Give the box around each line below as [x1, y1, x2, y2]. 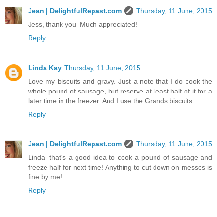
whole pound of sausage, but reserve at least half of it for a [28, 87, 212, 95]
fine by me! [28, 173, 62, 181]
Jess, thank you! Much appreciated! [28, 20, 137, 28]
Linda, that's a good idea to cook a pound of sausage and [28, 154, 212, 162]
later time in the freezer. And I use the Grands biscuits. [28, 96, 194, 105]
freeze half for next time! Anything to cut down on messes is [28, 163, 212, 171]
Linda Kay [28, 63, 62, 72]
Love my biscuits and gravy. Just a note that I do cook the [28, 77, 212, 85]
